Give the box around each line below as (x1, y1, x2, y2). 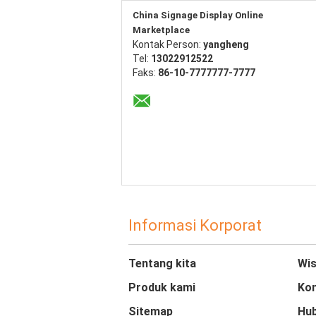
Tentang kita (128, 257, 196, 270)
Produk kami (128, 281, 195, 294)
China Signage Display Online (133, 10, 263, 20)
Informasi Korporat (128, 217, 262, 234)
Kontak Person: (133, 39, 203, 50)
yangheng (203, 39, 249, 50)
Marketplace (133, 25, 190, 35)
